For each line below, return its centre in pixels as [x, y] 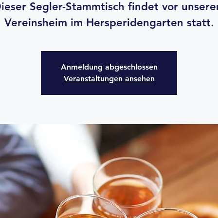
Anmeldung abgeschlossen [109, 67]
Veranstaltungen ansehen [109, 79]
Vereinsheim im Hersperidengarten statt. [109, 23]
